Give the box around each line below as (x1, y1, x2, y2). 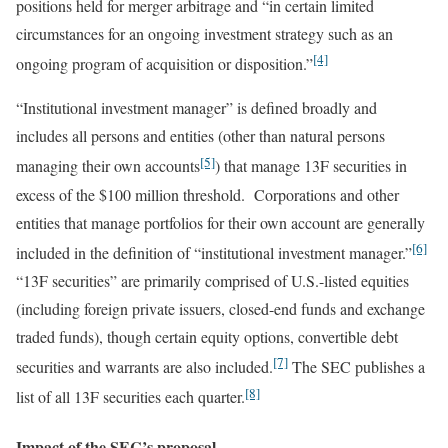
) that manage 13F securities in (215, 155, 407, 177)
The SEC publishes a (288, 356, 425, 378)
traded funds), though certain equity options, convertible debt (16, 325, 398, 347)
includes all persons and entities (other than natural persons (16, 125, 385, 147)
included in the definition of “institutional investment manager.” (16, 241, 412, 263)
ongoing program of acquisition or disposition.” (16, 53, 313, 75)
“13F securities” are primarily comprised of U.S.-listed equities (16, 269, 409, 291)
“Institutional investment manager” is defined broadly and (16, 97, 377, 119)
